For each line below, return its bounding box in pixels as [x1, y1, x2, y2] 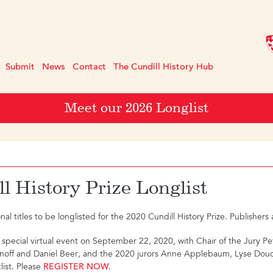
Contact [73, 62, 107, 72]
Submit [5, 62, 35, 72]
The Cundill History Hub [113, 62, 214, 72]
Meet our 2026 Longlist [65, 101, 208, 115]
